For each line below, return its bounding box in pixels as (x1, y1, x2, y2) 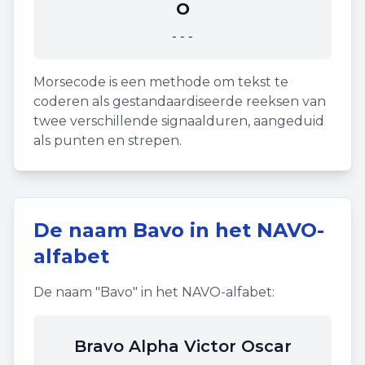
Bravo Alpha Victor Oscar (73, 336, 292, 356)
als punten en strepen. (33, 133, 182, 148)
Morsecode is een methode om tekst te (33, 74, 288, 90)
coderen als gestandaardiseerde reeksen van (33, 94, 326, 109)
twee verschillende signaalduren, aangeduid (33, 113, 324, 129)
